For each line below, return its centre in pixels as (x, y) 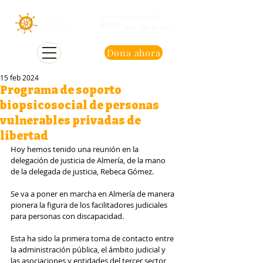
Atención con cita (129, 17)
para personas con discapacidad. (68, 216)
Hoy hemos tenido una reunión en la (75, 149)
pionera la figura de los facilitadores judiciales (90, 205)
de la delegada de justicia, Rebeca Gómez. (82, 171)
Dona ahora (134, 53)
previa (111, 24)
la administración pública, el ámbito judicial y (89, 249)
